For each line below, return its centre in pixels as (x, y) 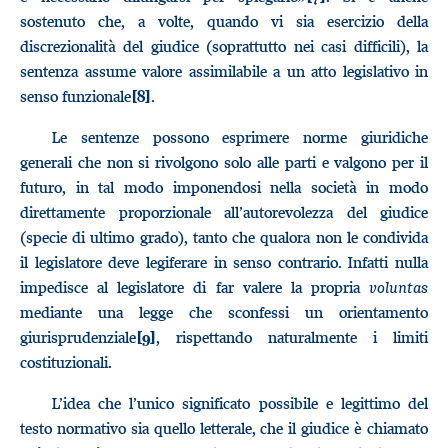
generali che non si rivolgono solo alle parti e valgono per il (224, 162)
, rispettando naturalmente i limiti (292, 337)
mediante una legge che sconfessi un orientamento (224, 312)
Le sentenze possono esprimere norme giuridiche (240, 137)
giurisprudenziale (78, 337)
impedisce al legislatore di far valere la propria (194, 287)
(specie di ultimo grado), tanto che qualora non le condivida (224, 237)
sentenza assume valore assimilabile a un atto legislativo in (224, 71)
